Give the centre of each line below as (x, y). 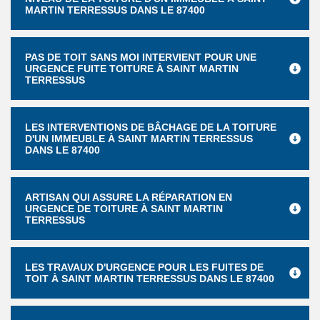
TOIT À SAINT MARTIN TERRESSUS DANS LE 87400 (150, 279)
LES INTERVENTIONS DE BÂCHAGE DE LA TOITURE (151, 127)
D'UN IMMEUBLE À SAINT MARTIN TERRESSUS (139, 139)
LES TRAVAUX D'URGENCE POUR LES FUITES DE (144, 267)
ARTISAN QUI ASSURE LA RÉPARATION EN (129, 197)
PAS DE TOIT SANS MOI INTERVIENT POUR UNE (141, 57)
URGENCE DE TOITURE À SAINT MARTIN (124, 209)
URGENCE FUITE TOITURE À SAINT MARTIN (132, 69)
